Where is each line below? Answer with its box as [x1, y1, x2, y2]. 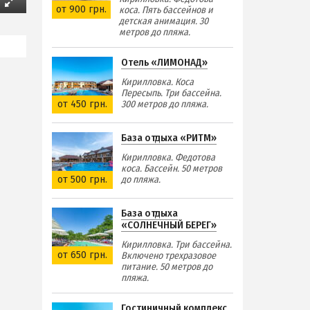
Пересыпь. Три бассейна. [121, 86, 221, 99]
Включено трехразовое [121, 249, 216, 262]
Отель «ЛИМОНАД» [121, 55, 208, 69]
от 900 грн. [55, 3, 107, 15]
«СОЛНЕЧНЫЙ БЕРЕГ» [121, 218, 217, 231]
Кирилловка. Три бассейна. [121, 238, 232, 250]
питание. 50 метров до [121, 260, 212, 273]
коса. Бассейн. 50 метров [121, 162, 222, 174]
